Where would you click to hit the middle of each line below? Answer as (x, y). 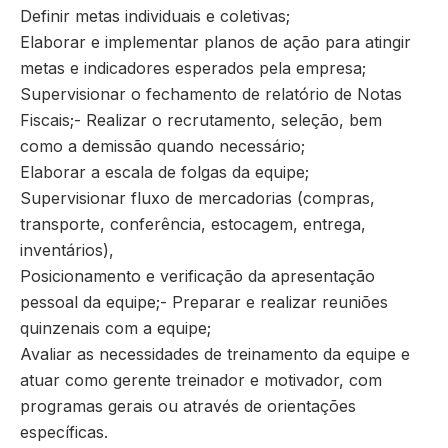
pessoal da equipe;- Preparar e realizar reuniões (204, 301)
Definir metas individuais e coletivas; (155, 15)
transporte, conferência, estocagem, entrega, (193, 223)
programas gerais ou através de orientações (188, 405)
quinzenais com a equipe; (115, 327)
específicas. (64, 431)
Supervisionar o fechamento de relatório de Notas (211, 93)
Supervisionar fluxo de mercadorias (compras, (197, 197)
